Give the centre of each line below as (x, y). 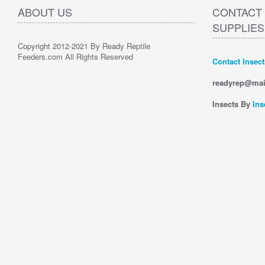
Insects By (231, 104)
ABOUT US (45, 12)
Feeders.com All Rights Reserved (75, 56)
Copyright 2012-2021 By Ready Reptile (84, 46)
